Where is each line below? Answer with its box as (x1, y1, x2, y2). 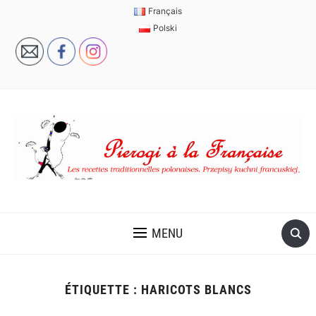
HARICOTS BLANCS (140, 282, 252, 298)
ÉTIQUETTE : (64, 282, 141, 298)
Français (147, 6, 182, 16)
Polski (152, 23, 177, 33)
